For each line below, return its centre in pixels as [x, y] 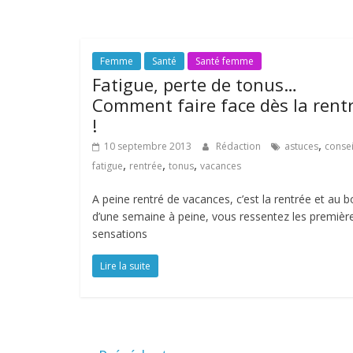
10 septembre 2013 [148, 146]
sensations [120, 234]
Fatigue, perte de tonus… [195, 84]
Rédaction [240, 146]
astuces [301, 146]
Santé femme [225, 61]
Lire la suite [125, 266]
